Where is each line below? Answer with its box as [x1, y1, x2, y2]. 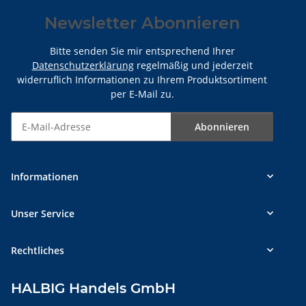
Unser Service [11, 206, 74, 220]
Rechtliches [11, 243, 64, 257]
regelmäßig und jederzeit [133, 58, 253, 72]
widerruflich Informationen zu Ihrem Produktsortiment [17, 72, 267, 86]
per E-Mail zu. [110, 87, 174, 100]
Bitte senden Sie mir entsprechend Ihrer [49, 44, 235, 57]
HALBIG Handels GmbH [11, 279, 176, 296]
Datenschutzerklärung [31, 58, 134, 72]
